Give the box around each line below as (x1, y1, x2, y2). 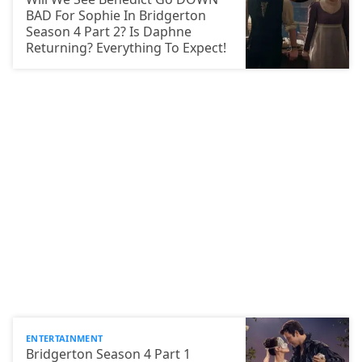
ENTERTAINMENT (26, 332, 103, 345)
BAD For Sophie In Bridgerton (26, 6, 206, 25)
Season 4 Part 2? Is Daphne (26, 23, 192, 41)
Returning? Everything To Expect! (26, 39, 226, 57)
